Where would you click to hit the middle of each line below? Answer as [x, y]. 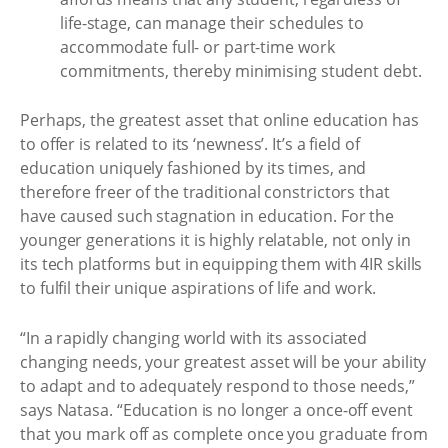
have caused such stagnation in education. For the [207, 216]
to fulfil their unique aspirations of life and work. [198, 288]
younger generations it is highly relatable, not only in [215, 240]
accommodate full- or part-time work [197, 46]
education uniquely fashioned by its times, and [193, 168]
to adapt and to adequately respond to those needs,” [217, 385]
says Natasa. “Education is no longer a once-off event [216, 409]
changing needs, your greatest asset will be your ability [223, 361]
